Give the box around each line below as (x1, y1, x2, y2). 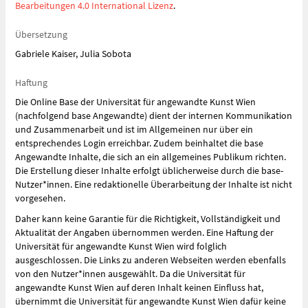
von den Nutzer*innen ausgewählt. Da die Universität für (15, 267, 245, 280)
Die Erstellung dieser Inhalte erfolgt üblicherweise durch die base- (15, 164, 283, 177)
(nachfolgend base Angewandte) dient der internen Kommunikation (15, 109, 292, 122)
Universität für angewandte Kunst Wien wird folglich (15, 240, 227, 252)
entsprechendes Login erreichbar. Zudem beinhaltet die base (15, 137, 263, 149)
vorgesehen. (15, 192, 65, 204)
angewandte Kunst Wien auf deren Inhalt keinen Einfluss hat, (15, 281, 263, 294)
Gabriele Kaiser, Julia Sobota (15, 47, 131, 60)
